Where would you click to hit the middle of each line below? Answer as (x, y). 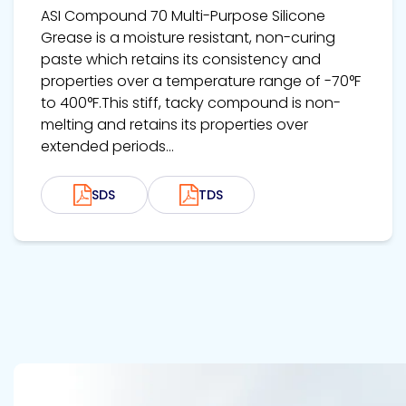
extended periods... (107, 147)
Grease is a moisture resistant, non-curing (188, 38)
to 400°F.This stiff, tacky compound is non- (191, 103)
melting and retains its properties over (174, 125)
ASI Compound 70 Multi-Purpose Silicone (183, 16)
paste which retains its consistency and (181, 60)
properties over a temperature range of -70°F (201, 82)
